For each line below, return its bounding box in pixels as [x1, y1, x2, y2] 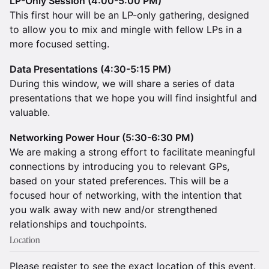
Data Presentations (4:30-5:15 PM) [10, 63, 171, 75]
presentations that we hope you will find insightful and [10, 92, 257, 104]
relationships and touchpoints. [10, 218, 147, 230]
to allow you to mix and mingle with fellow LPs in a [10, 23, 242, 35]
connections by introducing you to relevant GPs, [10, 160, 229, 172]
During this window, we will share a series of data [10, 77, 235, 89]
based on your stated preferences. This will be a [10, 175, 229, 187]
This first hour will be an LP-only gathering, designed [10, 9, 249, 21]
